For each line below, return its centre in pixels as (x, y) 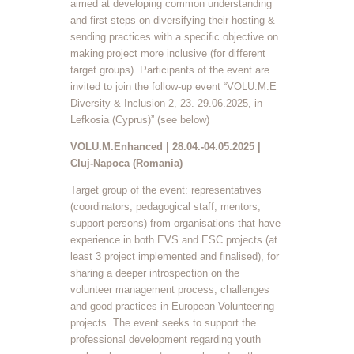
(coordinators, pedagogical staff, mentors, (166, 207)
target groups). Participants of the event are (170, 70)
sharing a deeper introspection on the (155, 273)
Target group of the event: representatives (166, 190)
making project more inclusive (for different (168, 54)
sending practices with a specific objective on (174, 37)
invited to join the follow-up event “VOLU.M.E (173, 87)
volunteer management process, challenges (170, 290)
